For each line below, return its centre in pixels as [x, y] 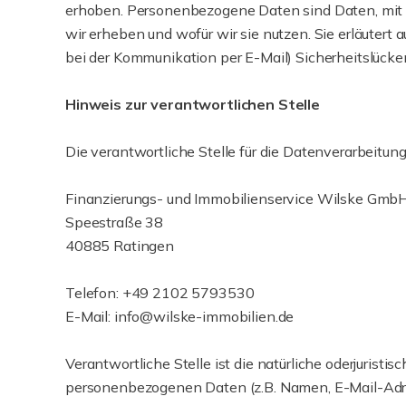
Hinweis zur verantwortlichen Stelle [193, 104]
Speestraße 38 [115, 222]
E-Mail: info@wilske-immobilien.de [180, 316]
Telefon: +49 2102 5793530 [160, 293]
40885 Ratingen [120, 246]
